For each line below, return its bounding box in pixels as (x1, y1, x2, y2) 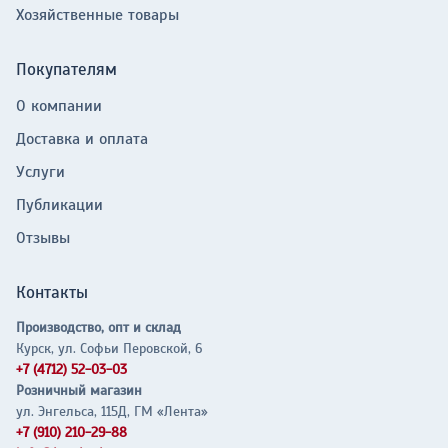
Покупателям (16, 59, 117, 80)
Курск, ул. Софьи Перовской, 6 (16, 340, 202, 357)
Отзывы (16, 228, 70, 248)
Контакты (16, 282, 88, 303)
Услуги (16, 162, 65, 182)
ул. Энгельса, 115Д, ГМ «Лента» (16, 403, 208, 420)
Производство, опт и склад (16, 319, 181, 336)
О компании (16, 96, 102, 116)
